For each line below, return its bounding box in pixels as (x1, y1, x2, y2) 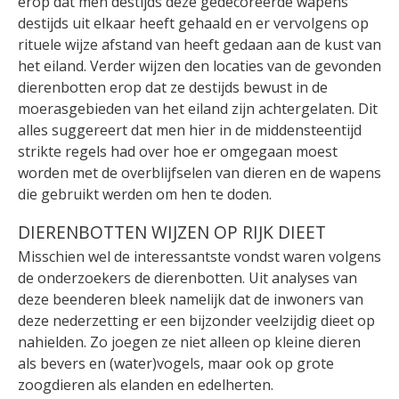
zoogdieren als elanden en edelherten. (18, 375, 273, 395)
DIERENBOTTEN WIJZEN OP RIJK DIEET (18, 220, 326, 245)
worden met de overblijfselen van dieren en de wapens (18, 163, 381, 183)
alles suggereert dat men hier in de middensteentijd (18, 120, 362, 141)
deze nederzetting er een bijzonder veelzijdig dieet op (18, 311, 375, 331)
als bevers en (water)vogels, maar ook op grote (18, 354, 334, 374)
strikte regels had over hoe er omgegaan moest (18, 142, 338, 162)
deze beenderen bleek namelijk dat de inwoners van (18, 289, 363, 310)
